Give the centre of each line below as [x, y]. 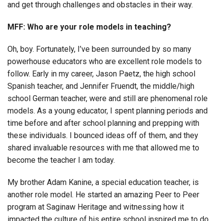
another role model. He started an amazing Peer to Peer [103, 195]
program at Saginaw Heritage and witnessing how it [96, 207]
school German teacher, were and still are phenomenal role [108, 99]
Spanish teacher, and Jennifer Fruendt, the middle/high [101, 86]
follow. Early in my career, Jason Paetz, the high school [101, 74]
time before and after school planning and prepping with [103, 123]
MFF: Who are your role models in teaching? [89, 27]
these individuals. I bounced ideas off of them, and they [103, 136]
